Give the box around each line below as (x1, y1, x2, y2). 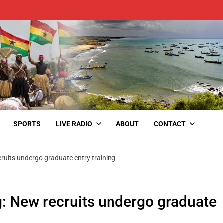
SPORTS (13, 119, 41, 128)
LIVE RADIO (56, 119, 92, 128)
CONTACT (154, 119, 186, 128)
